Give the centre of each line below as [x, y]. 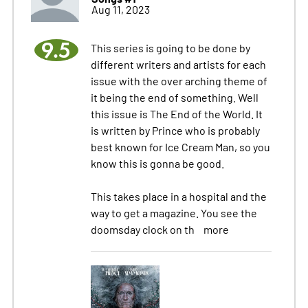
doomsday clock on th [143, 229]
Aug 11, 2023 [120, 9]
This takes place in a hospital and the [178, 196]
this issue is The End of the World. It [176, 113]
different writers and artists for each [178, 64]
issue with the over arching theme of [179, 80]
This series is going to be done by [170, 47]
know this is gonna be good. [157, 163]
